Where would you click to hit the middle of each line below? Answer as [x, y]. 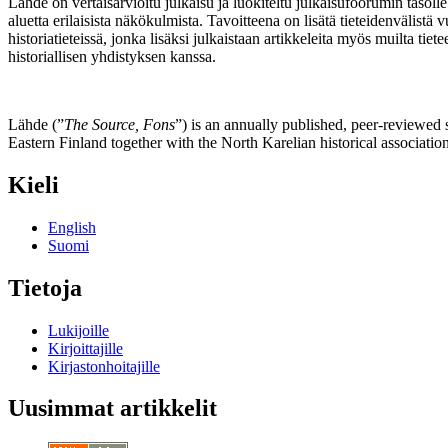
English [72, 227]
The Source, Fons [119, 124]
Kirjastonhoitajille [104, 366]
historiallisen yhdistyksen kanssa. [112, 56]
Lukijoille [78, 330]
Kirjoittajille [85, 348]
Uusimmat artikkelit [112, 408]
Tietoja [45, 287]
